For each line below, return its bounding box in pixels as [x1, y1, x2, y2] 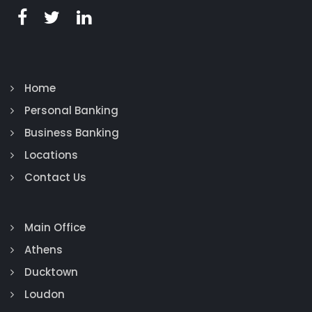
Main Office [24, 220, 86, 235]
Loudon [24, 287, 65, 302]
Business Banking [24, 125, 119, 141]
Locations [24, 148, 78, 163]
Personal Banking [24, 103, 118, 118]
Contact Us [24, 170, 86, 185]
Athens [24, 242, 63, 258]
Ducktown [24, 265, 78, 280]
